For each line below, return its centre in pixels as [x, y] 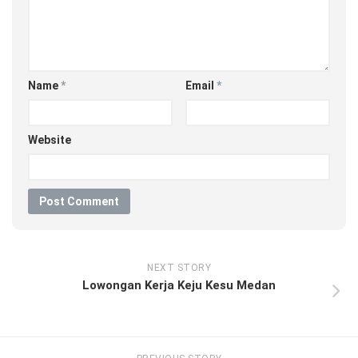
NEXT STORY [179, 268]
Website [50, 140]
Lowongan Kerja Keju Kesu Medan [179, 286]
